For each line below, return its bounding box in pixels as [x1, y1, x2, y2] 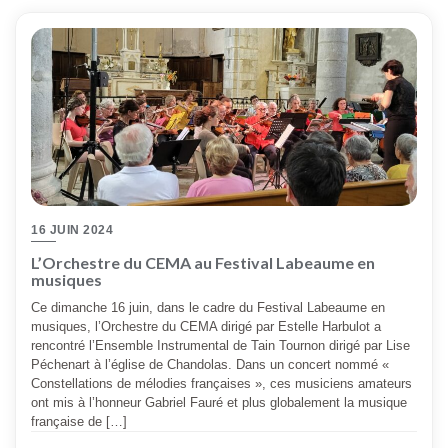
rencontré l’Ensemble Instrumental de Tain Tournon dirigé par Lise [31, 338, 410, 354]
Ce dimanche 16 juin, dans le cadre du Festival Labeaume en [31, 300, 385, 316]
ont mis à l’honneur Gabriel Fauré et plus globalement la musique [31, 395, 407, 411]
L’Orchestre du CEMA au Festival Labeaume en [31, 253, 375, 273]
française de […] [31, 414, 127, 430]
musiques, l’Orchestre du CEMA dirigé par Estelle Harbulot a [31, 319, 381, 335]
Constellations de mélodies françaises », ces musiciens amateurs [31, 376, 412, 392]
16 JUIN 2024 [31, 223, 113, 238]
